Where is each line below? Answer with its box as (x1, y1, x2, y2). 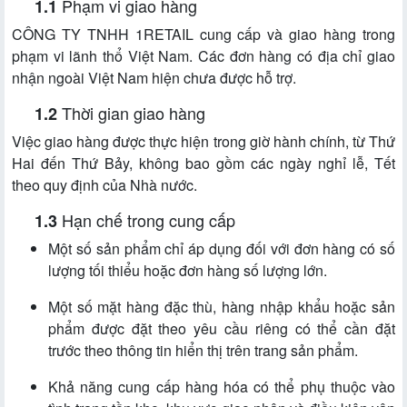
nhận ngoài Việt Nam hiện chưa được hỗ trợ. (12, 67, 296, 89)
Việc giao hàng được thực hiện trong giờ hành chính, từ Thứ (12, 131, 395, 153)
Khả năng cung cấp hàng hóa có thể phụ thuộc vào (48, 376, 395, 398)
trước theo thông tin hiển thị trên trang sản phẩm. (48, 340, 358, 362)
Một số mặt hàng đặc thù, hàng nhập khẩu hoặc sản (48, 296, 395, 318)
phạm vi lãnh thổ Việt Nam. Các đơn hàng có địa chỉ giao (12, 45, 395, 67)
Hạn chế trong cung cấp (62, 208, 235, 233)
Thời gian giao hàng (62, 101, 205, 125)
